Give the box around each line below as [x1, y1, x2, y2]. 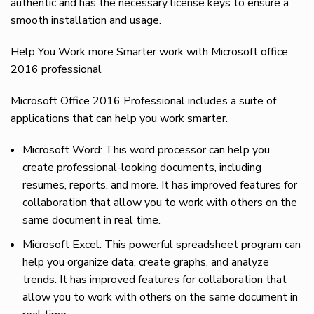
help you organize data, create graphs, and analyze [22, 254, 269, 270]
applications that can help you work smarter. [11, 110, 228, 126]
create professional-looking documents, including [22, 159, 261, 175]
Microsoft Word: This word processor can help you [22, 142, 270, 158]
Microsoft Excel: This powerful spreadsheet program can [22, 236, 301, 252]
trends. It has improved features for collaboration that [22, 271, 287, 287]
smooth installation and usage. [11, 12, 161, 28]
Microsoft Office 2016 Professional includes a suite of [11, 93, 276, 109]
